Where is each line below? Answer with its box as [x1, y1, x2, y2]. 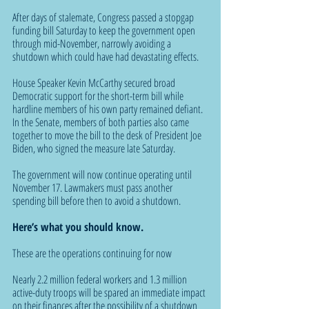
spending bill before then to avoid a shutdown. [12, 192, 183, 208]
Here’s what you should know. [12, 219, 143, 235]
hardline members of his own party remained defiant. [12, 101, 205, 117]
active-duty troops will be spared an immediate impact [12, 284, 208, 300]
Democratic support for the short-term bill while [12, 88, 186, 103]
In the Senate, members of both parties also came [12, 114, 191, 130]
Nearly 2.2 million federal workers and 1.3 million [12, 271, 189, 287]
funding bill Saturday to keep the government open [12, 22, 197, 38]
